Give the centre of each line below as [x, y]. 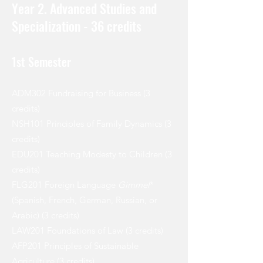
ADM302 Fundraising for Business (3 [81, 93]
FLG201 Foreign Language [65, 185]
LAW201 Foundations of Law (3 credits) [87, 231]
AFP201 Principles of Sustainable [75, 246]
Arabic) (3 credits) [45, 215]
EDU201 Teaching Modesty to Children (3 [92, 154]
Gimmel [134, 185]
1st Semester [41, 62]
